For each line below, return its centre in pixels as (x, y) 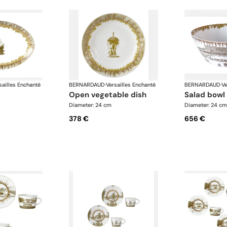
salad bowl (207, 94)
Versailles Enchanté (131, 84)
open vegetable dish (111, 94)
